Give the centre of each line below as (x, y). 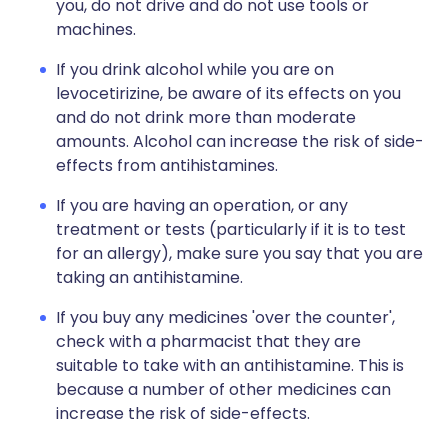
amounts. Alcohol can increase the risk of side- (240, 141)
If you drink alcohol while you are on (195, 69)
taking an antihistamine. (149, 277)
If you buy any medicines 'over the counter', (225, 317)
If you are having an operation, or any (202, 205)
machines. (96, 29)
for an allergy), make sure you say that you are (239, 253)
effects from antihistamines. (167, 165)
